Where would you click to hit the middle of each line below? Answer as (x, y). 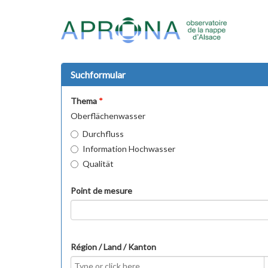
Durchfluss (103, 134)
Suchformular (98, 74)
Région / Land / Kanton (113, 247)
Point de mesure (101, 191)
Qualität (98, 164)
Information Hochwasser (129, 149)
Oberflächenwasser (108, 116)
